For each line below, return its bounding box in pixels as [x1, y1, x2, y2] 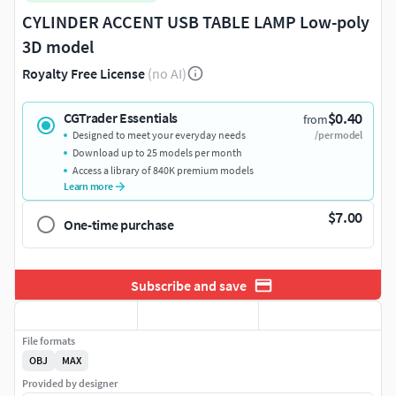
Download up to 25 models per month [72, 146, 242, 160]
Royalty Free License [22, 65, 145, 83]
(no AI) [148, 65, 187, 83]
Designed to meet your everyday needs [72, 128, 246, 142]
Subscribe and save [130, 276, 247, 294]
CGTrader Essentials [64, 109, 178, 127]
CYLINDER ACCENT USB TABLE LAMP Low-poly [22, 11, 369, 34]
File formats [22, 334, 75, 348]
